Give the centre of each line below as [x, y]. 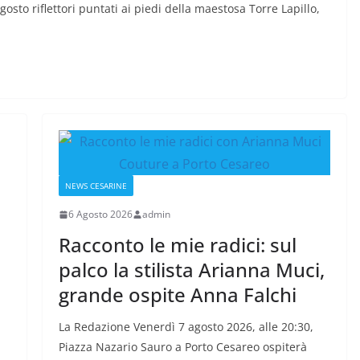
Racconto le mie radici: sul [177, 245]
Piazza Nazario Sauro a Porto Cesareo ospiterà [182, 347]
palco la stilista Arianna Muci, [191, 270]
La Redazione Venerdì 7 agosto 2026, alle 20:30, [186, 327]
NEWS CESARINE [96, 186]
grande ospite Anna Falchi [177, 295]
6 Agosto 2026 [100, 215]
